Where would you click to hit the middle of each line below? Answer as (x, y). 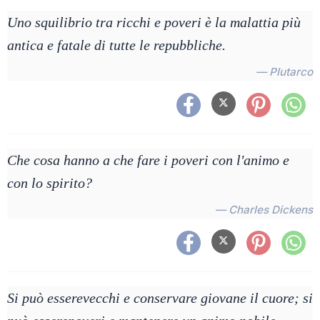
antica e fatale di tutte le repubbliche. (116, 45)
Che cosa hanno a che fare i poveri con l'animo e (148, 160)
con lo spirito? (50, 183)
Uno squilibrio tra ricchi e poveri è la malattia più (154, 22)
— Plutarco (284, 72)
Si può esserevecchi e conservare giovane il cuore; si (160, 298)
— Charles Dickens (264, 210)
